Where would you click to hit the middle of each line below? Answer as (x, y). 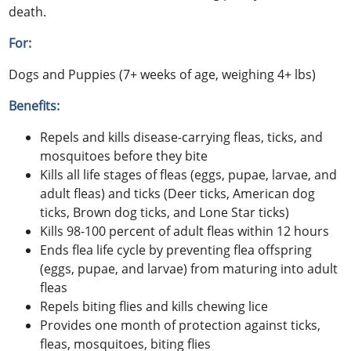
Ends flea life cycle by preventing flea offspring (176, 250)
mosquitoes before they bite (124, 156)
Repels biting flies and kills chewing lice (154, 306)
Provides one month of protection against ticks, (181, 325)
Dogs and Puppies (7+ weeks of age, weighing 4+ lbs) (163, 74)
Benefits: (34, 105)
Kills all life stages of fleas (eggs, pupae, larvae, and (189, 174)
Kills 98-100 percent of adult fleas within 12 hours (185, 231)
